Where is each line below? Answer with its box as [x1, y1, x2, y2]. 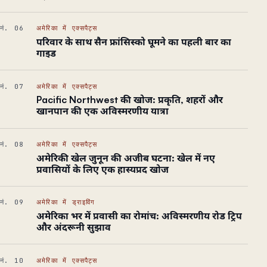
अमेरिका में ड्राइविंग [36, 198, 95, 207]
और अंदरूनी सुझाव [36, 221, 111, 234]
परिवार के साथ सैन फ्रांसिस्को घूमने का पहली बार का [36, 35, 231, 48]
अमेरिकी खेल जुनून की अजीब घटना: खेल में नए [36, 151, 215, 164]
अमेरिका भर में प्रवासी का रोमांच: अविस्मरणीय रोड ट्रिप [36, 210, 242, 222]
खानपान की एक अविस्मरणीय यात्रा [36, 105, 169, 117]
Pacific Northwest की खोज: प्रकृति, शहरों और [36, 94, 223, 106]
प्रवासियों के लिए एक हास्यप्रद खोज [36, 163, 169, 175]
